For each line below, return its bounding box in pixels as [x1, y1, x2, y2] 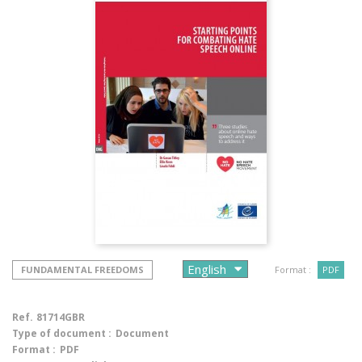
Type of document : [12, 326, 112, 340]
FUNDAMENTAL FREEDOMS [21, 263, 144, 276]
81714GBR [36, 310, 85, 324]
